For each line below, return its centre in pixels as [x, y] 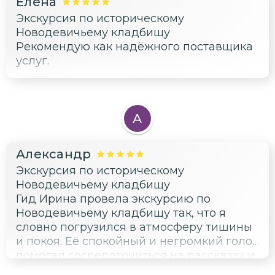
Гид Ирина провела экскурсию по [113, 199]
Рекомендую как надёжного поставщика [134, 47]
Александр [54, 154]
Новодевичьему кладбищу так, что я [121, 213]
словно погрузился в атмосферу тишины [134, 227]
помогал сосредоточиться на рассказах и [135, 256]
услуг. [33, 61]
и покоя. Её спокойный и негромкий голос [137, 242]
